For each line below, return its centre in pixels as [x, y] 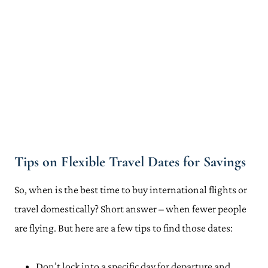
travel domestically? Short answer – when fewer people [130, 209]
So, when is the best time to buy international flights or [131, 190]
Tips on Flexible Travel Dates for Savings [130, 162]
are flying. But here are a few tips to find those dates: [124, 228]
